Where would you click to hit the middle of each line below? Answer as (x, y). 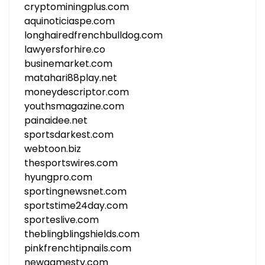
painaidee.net (56, 120)
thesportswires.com (71, 163)
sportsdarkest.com (69, 135)
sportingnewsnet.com (75, 191)
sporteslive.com (62, 220)
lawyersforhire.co (65, 49)
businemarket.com (68, 64)
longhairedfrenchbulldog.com (93, 35)
